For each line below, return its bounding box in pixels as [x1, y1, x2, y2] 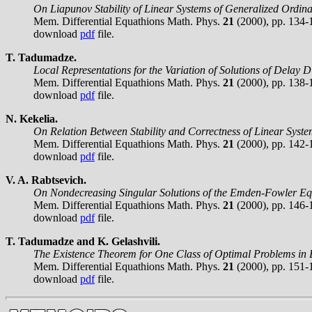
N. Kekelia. [6, 112, 58, 125]
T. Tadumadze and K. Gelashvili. [6, 235, 160, 247]
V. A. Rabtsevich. [6, 173, 86, 186]
